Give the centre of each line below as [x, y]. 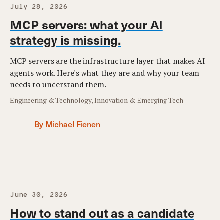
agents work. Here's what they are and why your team [105, 73]
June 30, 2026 [39, 195]
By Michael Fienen [67, 124]
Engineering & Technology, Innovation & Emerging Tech [96, 100]
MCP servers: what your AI [86, 24]
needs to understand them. [58, 84]
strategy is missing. [65, 40]
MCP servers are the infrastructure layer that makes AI [108, 61]
